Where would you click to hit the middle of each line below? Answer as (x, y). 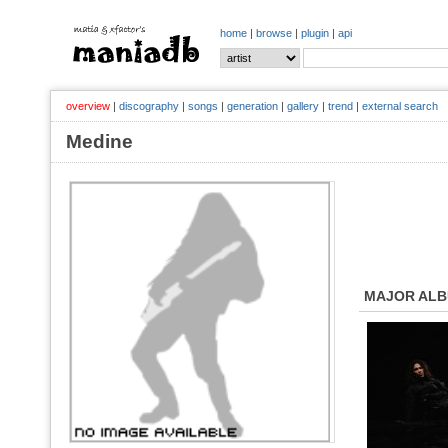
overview (88, 106)
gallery (303, 106)
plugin (315, 33)
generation (252, 106)
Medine (109, 141)
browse (274, 33)
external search (400, 106)
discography (149, 106)
